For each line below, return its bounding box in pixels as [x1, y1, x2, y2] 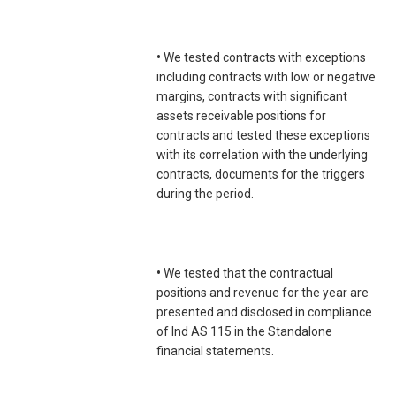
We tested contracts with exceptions [161, 50, 366, 65]
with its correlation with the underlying [156, 148, 368, 163]
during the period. [156, 187, 254, 202]
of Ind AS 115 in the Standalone [156, 324, 332, 339]
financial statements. [156, 344, 274, 359]
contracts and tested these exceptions [156, 128, 370, 143]
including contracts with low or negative [156, 70, 376, 85]
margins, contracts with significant [156, 89, 347, 104]
